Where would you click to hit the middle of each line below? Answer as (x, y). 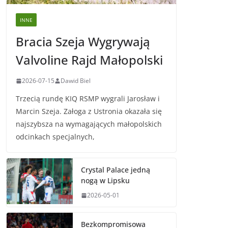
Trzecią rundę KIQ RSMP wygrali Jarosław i (88, 99)
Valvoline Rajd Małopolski (89, 60)
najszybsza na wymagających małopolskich (89, 124)
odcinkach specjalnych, (55, 137)
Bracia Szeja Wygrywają (83, 42)
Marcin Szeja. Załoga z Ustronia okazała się (89, 111)
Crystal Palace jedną (116, 170)
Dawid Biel (76, 81)
